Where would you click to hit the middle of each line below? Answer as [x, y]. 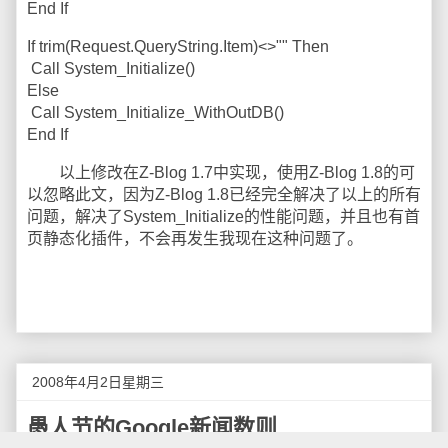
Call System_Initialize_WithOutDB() [155, 112]
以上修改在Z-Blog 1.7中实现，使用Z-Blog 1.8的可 [221, 172]
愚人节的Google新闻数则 [152, 427]
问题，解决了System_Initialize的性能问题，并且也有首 [223, 216]
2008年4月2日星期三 [98, 382]
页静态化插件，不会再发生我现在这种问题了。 [195, 238]
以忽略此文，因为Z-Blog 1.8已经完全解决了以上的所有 [224, 194]
